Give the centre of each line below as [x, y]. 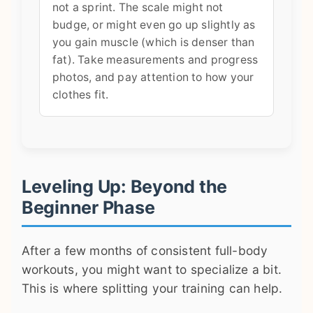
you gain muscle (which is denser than [154, 42]
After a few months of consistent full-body [145, 250]
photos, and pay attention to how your [153, 77]
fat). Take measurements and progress [155, 59]
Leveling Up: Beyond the [125, 186]
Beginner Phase [88, 207]
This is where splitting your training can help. [152, 288]
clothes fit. [81, 94]
